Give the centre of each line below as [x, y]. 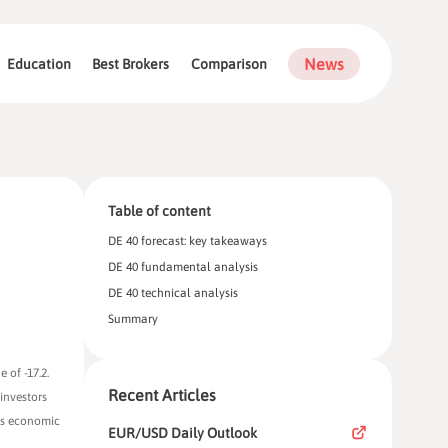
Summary [133, 319]
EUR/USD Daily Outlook [182, 433]
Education [38, 63]
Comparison [228, 63]
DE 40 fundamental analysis [183, 267]
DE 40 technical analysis [173, 293]
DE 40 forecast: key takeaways [187, 241]
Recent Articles [162, 395]
